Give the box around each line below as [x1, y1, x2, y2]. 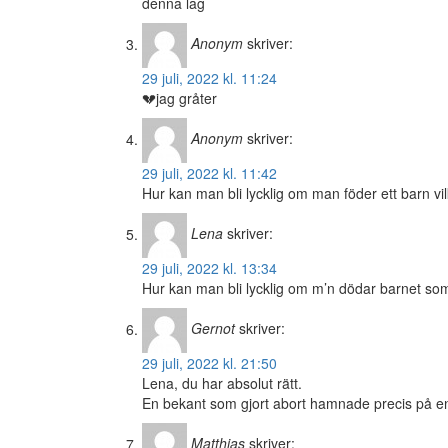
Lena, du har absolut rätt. [142, 373, 302, 394]
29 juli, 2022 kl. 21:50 [142, 353, 277, 374]
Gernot [191, 318, 235, 339]
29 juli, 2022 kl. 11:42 [142, 163, 277, 184]
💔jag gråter [142, 88, 217, 109]
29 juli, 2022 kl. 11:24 [142, 68, 277, 89]
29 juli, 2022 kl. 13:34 [142, 258, 277, 279]
